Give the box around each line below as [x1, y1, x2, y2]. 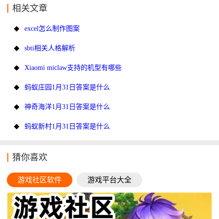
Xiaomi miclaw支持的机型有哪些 [22, 64, 122, 72]
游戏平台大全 [87, 176, 131, 184]
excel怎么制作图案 [22, 25, 80, 33]
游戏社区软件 [18, 176, 62, 184]
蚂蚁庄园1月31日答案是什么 [22, 84, 110, 91]
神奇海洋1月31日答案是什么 [22, 103, 110, 111]
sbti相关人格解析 [22, 44, 75, 52]
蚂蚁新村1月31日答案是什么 [22, 123, 110, 131]
